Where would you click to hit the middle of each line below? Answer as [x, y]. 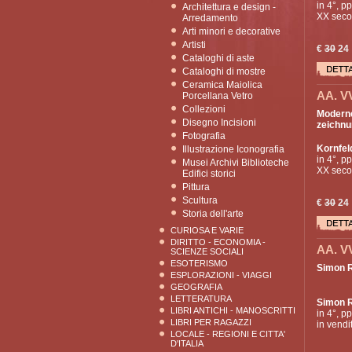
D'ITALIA [187, 343]
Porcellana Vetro [218, 96]
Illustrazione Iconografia [233, 149]
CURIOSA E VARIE [207, 230]
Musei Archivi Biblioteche [236, 163]
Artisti [194, 45]
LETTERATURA [201, 299]
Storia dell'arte [213, 214]
